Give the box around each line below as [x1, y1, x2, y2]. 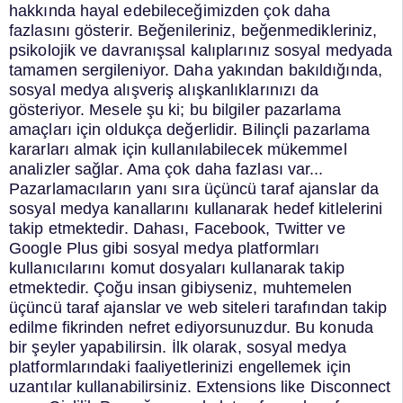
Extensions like [195, 378, 310, 397]
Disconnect [309, 378, 391, 397]
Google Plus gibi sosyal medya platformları [9, 239, 320, 258]
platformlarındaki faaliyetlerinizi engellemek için [9, 358, 352, 377]
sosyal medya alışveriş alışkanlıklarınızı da [9, 81, 319, 100]
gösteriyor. [9, 101, 85, 120]
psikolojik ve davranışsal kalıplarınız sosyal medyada [9, 41, 393, 60]
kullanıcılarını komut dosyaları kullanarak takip [9, 259, 345, 278]
